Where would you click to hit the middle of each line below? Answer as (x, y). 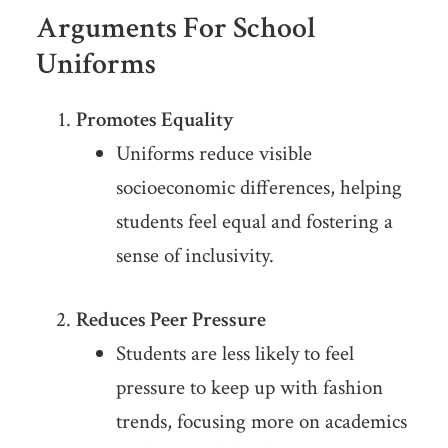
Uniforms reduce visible (213, 154)
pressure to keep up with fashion (249, 388)
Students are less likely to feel (234, 354)
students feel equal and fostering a (254, 222)
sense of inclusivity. (194, 256)
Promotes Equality (154, 120)
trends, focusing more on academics (261, 422)
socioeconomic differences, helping (258, 188)
